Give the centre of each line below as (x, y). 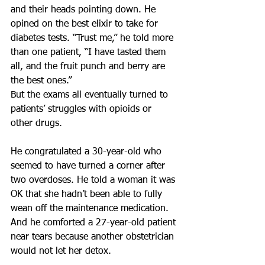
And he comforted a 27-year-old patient (95, 223)
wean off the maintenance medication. (91, 209)
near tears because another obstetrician (94, 237)
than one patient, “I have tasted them (90, 53)
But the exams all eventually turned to (91, 95)
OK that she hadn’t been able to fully (88, 195)
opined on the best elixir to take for (86, 24)
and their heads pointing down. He (85, 10)
